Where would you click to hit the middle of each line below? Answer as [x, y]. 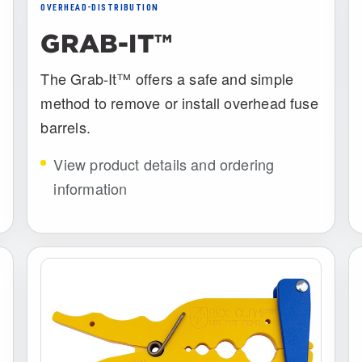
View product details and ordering [164, 164]
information [90, 188]
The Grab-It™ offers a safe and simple [167, 78]
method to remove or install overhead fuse [179, 102]
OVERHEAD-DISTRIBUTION [100, 8]
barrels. [65, 126]
